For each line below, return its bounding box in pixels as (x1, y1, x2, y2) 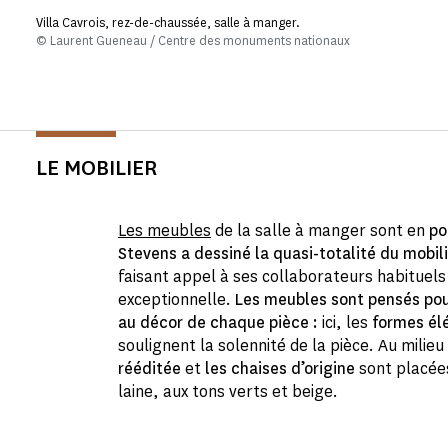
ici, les (318, 311, 372, 333)
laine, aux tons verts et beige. (118, 380, 338, 402)
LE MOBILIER (36, 152, 157, 182)
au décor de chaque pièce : (118, 311, 318, 333)
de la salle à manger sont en (211, 219, 429, 241)
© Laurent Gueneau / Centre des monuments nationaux (36, 31, 351, 49)
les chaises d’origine (205, 357, 355, 379)
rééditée (118, 357, 181, 379)
